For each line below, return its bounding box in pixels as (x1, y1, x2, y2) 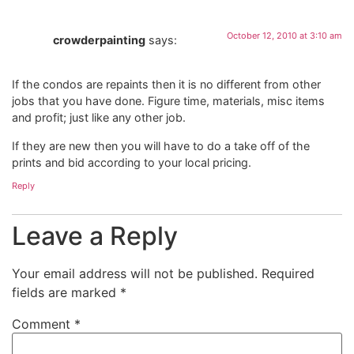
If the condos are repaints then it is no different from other (12, 77, 321, 92)
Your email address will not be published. (12, 265, 258, 282)
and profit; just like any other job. (12, 111, 186, 125)
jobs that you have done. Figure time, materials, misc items (12, 94, 325, 108)
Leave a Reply (12, 220, 178, 252)
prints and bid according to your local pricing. (12, 155, 251, 169)
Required (262, 265, 314, 282)
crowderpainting (53, 32, 145, 47)
